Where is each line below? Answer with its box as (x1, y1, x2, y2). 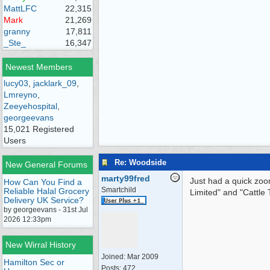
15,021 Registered (4, 124, 74, 134)
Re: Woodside (115, 157, 166, 167)
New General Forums (5, 160, 87, 169)
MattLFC (4, 4, 37, 13)
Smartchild (101, 186, 136, 194)
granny (4, 27, 30, 36)
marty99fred (101, 174, 150, 183)
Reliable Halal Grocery (4, 186, 89, 196)
